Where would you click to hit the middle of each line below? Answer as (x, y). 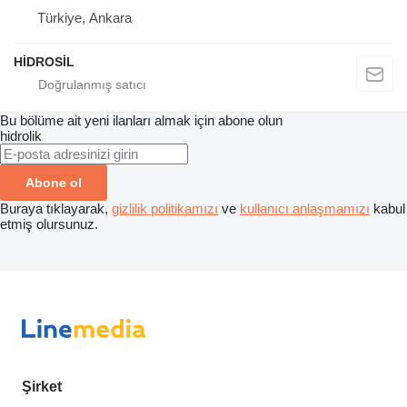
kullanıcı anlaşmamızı (305, 208)
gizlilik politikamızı (165, 208)
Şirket (42, 387)
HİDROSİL (44, 61)
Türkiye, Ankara (84, 17)
